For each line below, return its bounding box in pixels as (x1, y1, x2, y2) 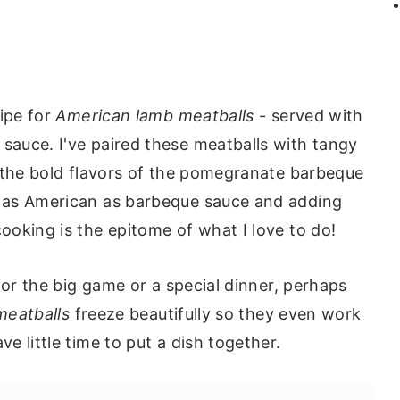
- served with (254, 105, 363, 125)
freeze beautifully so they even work (70, 304, 362, 323)
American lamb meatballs (55, 105, 254, 125)
